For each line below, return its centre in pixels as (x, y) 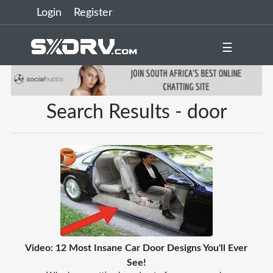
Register (93, 13)
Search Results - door (136, 112)
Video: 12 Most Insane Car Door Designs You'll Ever (136, 248)
